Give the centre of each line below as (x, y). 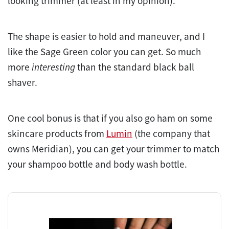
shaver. (24, 82)
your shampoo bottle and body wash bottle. (97, 164)
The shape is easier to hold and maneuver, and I (106, 36)
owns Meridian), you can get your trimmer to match (113, 148)
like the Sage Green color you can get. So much (104, 51)
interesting (53, 67)
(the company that (171, 133)
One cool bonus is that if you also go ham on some (110, 118)
